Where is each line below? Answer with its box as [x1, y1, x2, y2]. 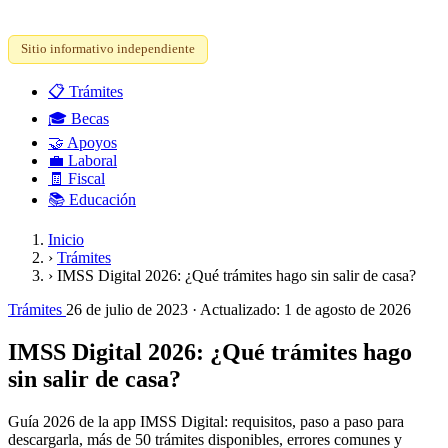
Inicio [48, 231, 84, 248]
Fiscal [64, 170, 105, 187]
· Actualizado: [192, 301, 284, 318]
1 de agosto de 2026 [284, 301, 411, 318]
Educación [65, 191, 136, 208]
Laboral [64, 152, 117, 169]
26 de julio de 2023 [66, 301, 192, 318]
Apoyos [64, 134, 117, 151]
